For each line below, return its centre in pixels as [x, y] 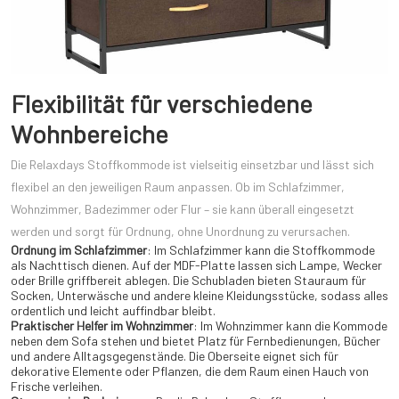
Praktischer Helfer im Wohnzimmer [102, 326]
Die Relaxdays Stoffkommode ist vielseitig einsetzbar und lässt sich [192, 165]
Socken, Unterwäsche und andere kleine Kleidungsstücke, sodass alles [199, 296]
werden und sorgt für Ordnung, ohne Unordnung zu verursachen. [180, 232]
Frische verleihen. [57, 387]
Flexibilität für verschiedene [162, 104]
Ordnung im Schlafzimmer [79, 250]
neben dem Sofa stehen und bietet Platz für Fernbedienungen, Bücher [195, 341]
